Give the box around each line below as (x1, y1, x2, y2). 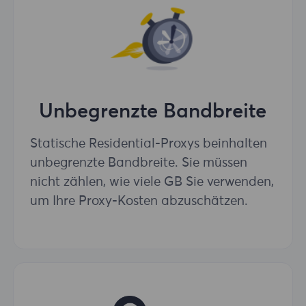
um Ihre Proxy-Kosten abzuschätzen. (30, 195, 248, 208)
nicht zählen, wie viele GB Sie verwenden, (30, 176, 274, 189)
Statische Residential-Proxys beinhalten (30, 137, 267, 151)
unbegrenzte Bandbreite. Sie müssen (30, 156, 247, 170)
